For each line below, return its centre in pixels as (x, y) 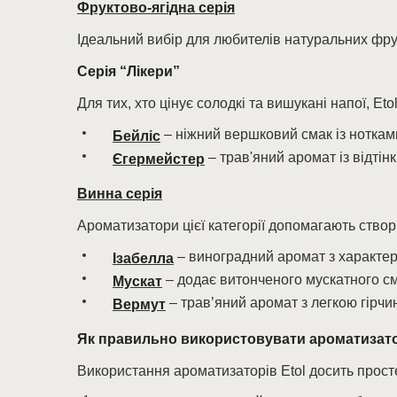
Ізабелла (143, 258)
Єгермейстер (159, 159)
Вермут (139, 304)
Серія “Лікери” (128, 71)
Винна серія (120, 194)
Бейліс (136, 136)
